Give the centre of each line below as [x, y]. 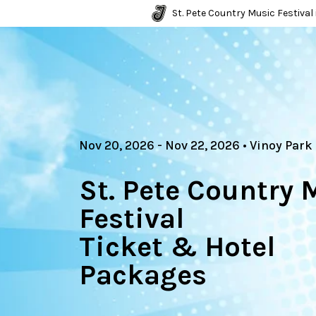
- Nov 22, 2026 [197, 145]
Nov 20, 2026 [117, 145]
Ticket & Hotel [177, 247]
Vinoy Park [281, 145]
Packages [143, 275]
